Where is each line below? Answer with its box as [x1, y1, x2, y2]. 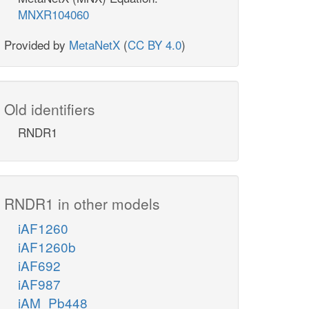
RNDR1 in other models [4, 193, 160, 215]
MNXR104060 [18, 6, 89, 23]
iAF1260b [18, 237, 76, 257]
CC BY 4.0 [128, 36, 181, 54]
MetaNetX [69, 36, 120, 54]
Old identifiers [4, 99, 95, 120]
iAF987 [18, 275, 61, 294]
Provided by [4, 36, 69, 54]
